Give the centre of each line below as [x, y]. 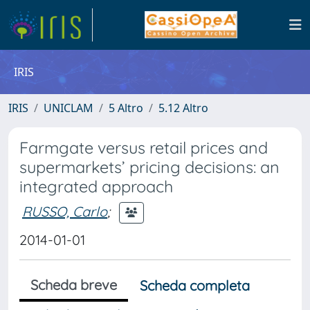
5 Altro [126, 108]
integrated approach [96, 186]
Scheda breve [74, 285]
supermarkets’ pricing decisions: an [149, 167]
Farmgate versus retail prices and [144, 148]
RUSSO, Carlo [65, 211]
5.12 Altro [183, 108]
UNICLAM [69, 108]
